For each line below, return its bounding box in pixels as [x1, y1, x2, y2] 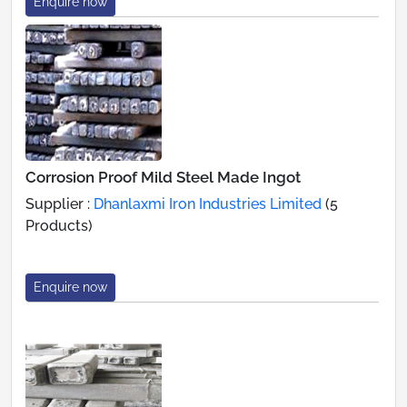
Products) [25, 216, 93, 234]
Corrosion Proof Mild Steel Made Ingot [25, 167, 301, 186]
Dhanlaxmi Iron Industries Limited [94, 194, 322, 213]
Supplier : [25, 194, 94, 213]
